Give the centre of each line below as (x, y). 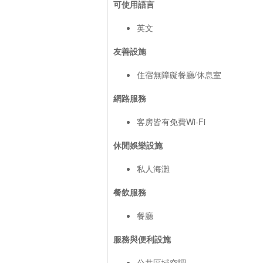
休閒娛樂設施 (138, 145)
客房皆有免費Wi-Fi (171, 121)
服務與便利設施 (142, 239)
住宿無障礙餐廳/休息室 (179, 74)
